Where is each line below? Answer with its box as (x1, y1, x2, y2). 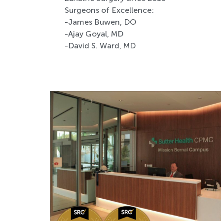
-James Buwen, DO (64, 17, 136, 27)
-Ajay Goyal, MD (64, 29, 123, 39)
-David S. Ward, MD (64, 41, 136, 51)
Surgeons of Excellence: (64, 5, 154, 15)
